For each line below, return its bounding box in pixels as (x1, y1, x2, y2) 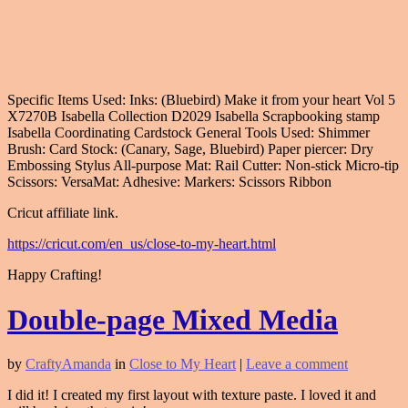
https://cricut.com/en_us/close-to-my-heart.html (7, 236, 276, 252)
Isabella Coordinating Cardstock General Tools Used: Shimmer (7, 125, 370, 141)
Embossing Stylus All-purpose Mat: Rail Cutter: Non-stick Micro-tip (7, 158, 399, 174)
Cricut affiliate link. (7, 205, 118, 221)
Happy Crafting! (7, 267, 102, 283)
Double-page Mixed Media (7, 302, 338, 336)
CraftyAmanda (25, 355, 111, 372)
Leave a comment (246, 355, 348, 372)
